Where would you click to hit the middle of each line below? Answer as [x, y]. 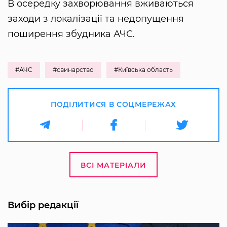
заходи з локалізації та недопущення [96, 19]
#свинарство [73, 70]
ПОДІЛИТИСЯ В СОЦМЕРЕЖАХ [113, 105]
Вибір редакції [43, 205]
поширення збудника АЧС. [71, 34]
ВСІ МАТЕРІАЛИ [113, 165]
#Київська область [143, 70]
